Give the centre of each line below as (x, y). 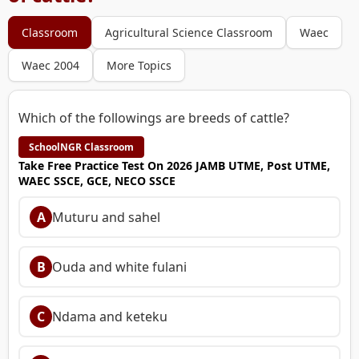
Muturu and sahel (106, 217)
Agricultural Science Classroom (189, 32)
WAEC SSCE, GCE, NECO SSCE (97, 180)
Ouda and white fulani (119, 266)
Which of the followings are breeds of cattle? (154, 117)
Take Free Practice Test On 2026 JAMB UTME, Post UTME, (174, 165)
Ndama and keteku (110, 316)
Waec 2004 (50, 65)
